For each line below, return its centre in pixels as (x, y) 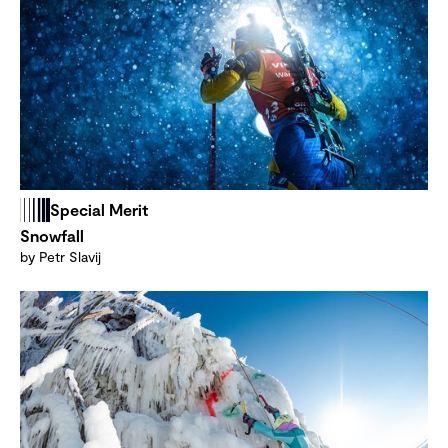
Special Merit (99, 210)
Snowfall (52, 236)
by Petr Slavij (60, 257)
